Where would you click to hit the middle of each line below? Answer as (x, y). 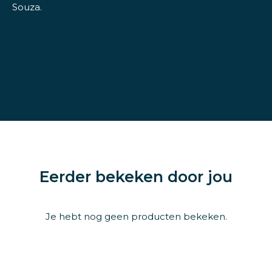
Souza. (27, 7)
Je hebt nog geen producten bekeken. (136, 216)
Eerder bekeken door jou (136, 176)
